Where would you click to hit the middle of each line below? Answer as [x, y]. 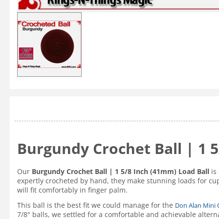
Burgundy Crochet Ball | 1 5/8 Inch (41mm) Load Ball [120, 171]
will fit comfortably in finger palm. [72, 190]
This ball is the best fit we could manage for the [96, 205]
